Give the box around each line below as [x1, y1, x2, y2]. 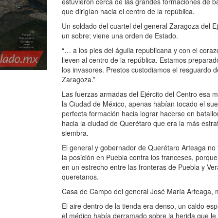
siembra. [62, 128, 89, 138]
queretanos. [62, 172, 99, 182]
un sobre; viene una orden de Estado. [62, 31, 178, 40]
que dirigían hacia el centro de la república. [62, 6, 195, 16]
